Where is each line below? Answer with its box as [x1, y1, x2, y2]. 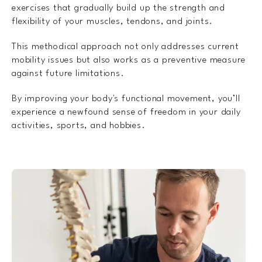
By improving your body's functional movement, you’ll [12, 94, 240, 104]
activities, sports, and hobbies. [12, 121, 146, 131]
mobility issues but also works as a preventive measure [12, 56, 246, 65]
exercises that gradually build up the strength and [12, 4, 225, 13]
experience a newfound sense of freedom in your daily [12, 108, 241, 118]
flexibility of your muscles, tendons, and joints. [12, 17, 216, 27]
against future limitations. [12, 69, 125, 79]
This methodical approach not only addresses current [12, 42, 239, 52]
